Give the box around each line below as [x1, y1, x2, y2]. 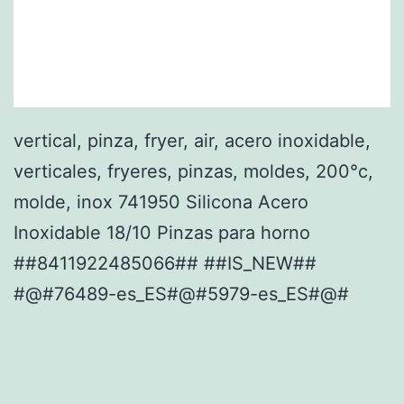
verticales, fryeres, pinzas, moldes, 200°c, [14, 160, 373, 182]
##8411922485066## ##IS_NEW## [14, 252, 317, 274]
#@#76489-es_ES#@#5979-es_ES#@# [14, 282, 349, 305]
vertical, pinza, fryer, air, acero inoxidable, [14, 129, 371, 151]
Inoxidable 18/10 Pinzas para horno [14, 221, 310, 243]
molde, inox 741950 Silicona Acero [14, 190, 308, 213]
